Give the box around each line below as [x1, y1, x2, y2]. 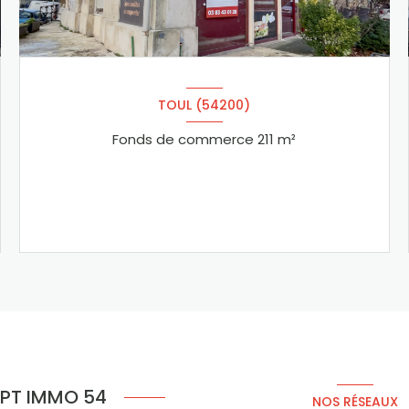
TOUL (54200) [158, 95, 251, 114]
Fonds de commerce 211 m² [278, 130, 297, 150]
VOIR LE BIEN [160, 198, 234, 217]
